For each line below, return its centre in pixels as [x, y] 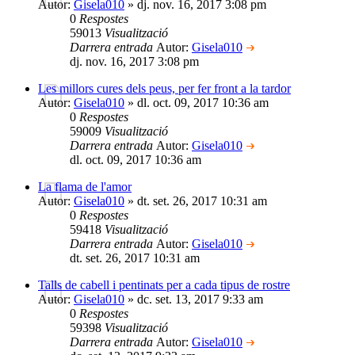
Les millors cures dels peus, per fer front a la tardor [164, 88]
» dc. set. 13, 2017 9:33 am [194, 299]
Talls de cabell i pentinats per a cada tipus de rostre [164, 284]
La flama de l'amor [85, 186]
